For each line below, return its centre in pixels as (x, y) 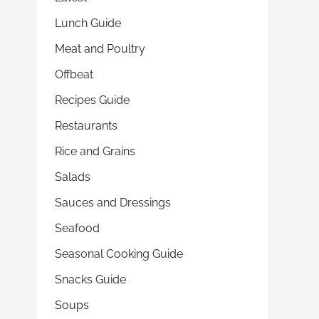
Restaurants (86, 126)
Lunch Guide (88, 23)
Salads (73, 177)
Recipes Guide (92, 100)
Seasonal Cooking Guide (119, 254)
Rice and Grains (95, 151)
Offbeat (74, 74)
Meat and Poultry (100, 49)
